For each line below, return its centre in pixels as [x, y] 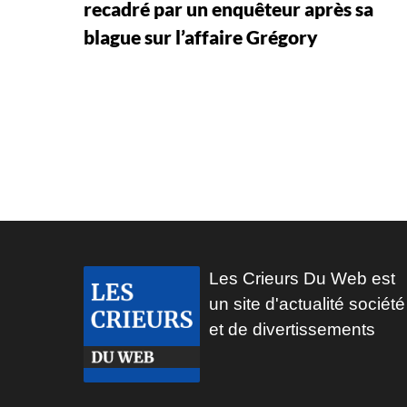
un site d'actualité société [307, 303]
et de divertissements [292, 329]
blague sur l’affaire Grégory [201, 36]
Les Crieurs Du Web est [302, 278]
